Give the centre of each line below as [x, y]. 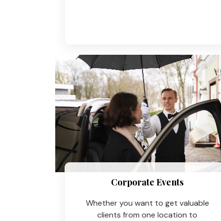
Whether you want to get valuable [147, 203]
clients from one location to [147, 215]
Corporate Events [147, 182]
